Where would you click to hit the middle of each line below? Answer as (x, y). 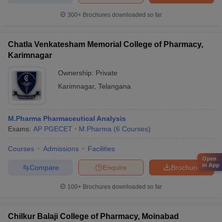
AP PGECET (53, 129)
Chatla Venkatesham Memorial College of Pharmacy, (106, 44)
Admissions (61, 149)
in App (211, 165)
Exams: (21, 129)
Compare (44, 167)
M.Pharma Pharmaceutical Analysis (67, 118)
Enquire (115, 167)
